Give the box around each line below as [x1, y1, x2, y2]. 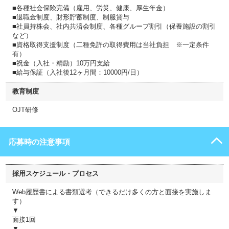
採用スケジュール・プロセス [12, 170, 99, 178]
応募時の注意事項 [9, 138, 70, 147]
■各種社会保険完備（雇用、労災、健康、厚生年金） [12, 4, 169, 12]
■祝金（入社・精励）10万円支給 [12, 59, 110, 67]
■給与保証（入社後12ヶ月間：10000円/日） [12, 68, 143, 77]
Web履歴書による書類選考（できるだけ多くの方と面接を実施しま [12, 188, 212, 196]
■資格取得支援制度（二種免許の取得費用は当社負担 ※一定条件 [12, 41, 209, 49]
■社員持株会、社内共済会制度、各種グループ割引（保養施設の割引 [12, 22, 216, 31]
